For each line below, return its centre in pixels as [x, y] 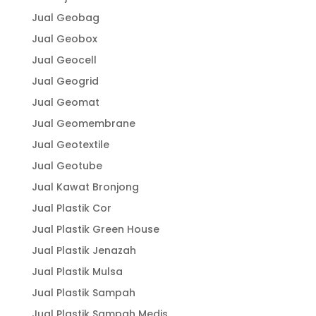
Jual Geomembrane [83, 123]
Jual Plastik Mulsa [77, 271]
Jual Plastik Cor [71, 208]
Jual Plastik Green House [95, 229]
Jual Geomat [65, 102]
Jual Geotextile [70, 144]
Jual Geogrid [65, 81]
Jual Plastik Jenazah [84, 250]
